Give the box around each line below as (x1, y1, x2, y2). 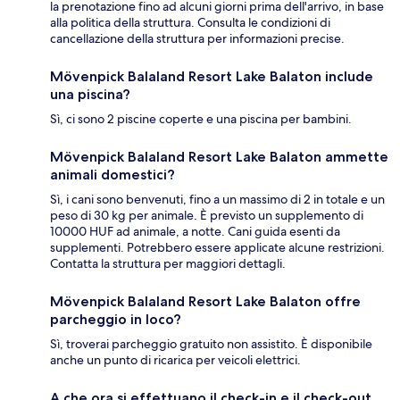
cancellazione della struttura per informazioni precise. (50, 29, 345, 46)
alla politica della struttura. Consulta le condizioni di (50, 13, 330, 30)
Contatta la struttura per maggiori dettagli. (50, 254, 286, 271)
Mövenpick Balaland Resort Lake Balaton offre (50, 292, 361, 310)
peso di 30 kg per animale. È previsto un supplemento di (50, 206, 363, 223)
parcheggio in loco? (50, 310, 181, 328)
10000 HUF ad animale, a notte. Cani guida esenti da (50, 222, 340, 239)
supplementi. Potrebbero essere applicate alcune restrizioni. (50, 238, 385, 255)
